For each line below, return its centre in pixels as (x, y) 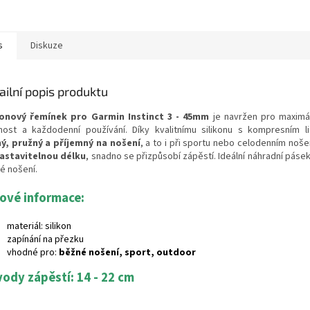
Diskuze (47, 46)
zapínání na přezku (45, 240)
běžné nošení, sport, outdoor (127, 253)
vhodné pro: (33, 253)
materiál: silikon (39, 227)
